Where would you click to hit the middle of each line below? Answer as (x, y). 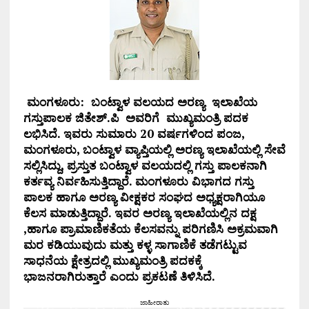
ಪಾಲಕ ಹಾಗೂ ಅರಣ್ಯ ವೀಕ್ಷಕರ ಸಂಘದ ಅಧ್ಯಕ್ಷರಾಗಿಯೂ (144, 197)
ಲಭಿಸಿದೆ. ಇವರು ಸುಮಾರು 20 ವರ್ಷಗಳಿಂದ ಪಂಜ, (133, 134)
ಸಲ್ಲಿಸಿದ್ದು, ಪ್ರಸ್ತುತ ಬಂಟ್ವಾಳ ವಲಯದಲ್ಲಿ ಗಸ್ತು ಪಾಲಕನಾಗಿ (145, 166)
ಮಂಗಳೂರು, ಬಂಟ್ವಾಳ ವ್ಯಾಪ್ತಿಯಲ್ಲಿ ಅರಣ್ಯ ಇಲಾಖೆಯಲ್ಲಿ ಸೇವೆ (154, 150)
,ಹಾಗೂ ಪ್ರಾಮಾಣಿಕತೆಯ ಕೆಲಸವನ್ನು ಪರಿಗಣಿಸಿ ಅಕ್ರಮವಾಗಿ (150, 229)
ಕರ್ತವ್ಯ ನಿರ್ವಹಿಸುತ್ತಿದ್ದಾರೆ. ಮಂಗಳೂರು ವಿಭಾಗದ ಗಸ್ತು (138, 181)
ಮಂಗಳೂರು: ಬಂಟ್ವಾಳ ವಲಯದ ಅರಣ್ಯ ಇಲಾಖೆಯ (142, 102)
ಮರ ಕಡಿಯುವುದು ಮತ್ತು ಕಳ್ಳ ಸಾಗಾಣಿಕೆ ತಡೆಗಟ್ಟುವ (135, 245)
